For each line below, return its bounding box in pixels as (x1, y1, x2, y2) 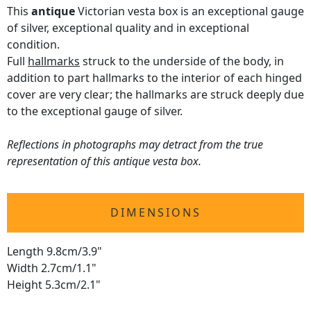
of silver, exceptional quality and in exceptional (7, 20, 249, 36)
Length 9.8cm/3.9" (7, 244, 102, 260)
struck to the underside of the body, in (80, 53, 284, 69)
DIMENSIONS (110, 205, 201, 221)
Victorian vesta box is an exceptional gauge (75, 3, 304, 19)
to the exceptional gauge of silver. (7, 103, 183, 119)
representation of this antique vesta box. (7, 153, 201, 169)
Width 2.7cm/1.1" (7, 260, 96, 276)
